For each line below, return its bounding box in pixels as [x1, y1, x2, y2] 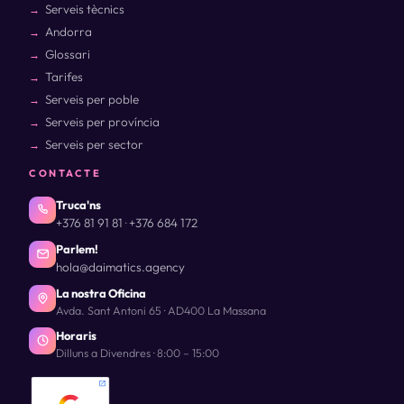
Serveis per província [45, 113, 160, 130]
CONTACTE [29, 166, 101, 179]
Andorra [45, 23, 92, 40]
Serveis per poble [45, 90, 139, 107]
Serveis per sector [45, 135, 143, 152]
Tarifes [45, 68, 83, 85]
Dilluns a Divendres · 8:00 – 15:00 [56, 344, 219, 360]
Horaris [56, 327, 96, 343]
